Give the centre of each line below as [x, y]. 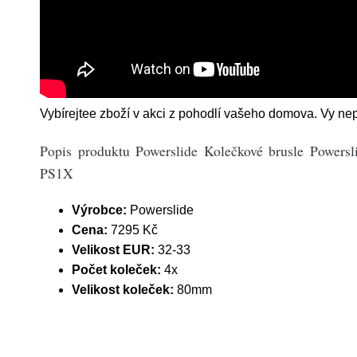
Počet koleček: [118, 270]
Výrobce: [99, 210]
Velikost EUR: [115, 250]
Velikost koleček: [124, 290]
